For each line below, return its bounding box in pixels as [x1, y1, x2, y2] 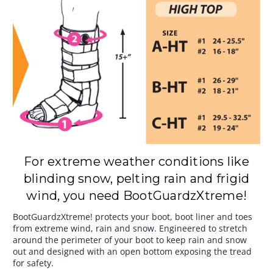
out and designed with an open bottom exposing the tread [13, 246, 252, 258]
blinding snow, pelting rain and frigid [23, 171, 250, 186]
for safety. [13, 257, 54, 269]
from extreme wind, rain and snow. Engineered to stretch [13, 222, 247, 235]
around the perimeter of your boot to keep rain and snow [13, 234, 247, 246]
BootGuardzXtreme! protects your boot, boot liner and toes [13, 211, 252, 223]
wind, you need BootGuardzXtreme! [26, 188, 247, 204]
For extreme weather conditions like [24, 154, 249, 169]
